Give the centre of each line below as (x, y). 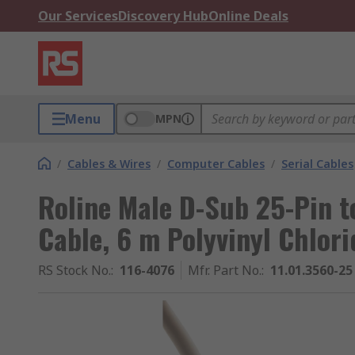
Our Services (78, 16)
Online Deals (248, 16)
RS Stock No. (74, 270)
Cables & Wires (109, 164)
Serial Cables (317, 164)
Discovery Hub (163, 16)
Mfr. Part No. (225, 270)
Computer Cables (216, 164)
